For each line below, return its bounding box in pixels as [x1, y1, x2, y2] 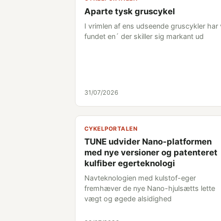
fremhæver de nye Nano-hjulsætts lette [84, 184, 215, 192]
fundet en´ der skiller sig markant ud [84, 32, 204, 40]
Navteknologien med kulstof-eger [84, 174, 196, 182]
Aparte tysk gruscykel [84, 6, 175, 16]
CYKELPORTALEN [84, 125, 137, 132]
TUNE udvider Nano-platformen [84, 137, 212, 147]
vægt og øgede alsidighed [84, 194, 172, 203]
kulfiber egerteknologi [84, 158, 175, 168]
